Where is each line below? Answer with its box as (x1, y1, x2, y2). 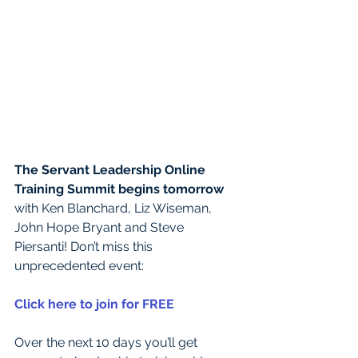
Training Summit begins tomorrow (14, 181, 224, 197)
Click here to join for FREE (14, 296, 174, 312)
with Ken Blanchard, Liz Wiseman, (14, 201, 215, 216)
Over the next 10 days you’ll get (14, 335, 201, 350)
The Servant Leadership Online (14, 162, 209, 177)
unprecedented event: (14, 258, 144, 273)
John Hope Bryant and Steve (14, 220, 187, 235)
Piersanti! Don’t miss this (14, 239, 156, 254)
